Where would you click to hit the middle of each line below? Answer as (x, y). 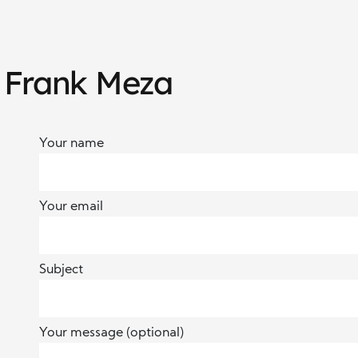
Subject (61, 270)
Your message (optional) (111, 333)
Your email (71, 207)
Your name (72, 144)
